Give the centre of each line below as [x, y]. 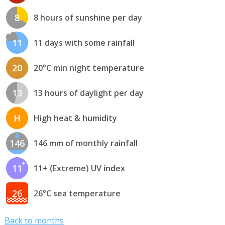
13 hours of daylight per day [88, 93]
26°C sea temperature [77, 194]
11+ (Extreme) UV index [79, 168]
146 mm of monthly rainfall [85, 143]
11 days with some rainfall [84, 43]
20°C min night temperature [89, 68]
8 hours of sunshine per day [88, 18]
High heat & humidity [75, 118]
